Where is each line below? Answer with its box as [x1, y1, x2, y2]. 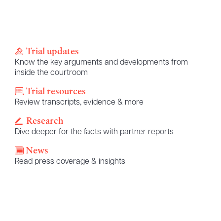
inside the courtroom [14, 69, 88, 77]
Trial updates [26, 45, 79, 57]
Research [26, 115, 64, 126]
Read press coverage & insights [14, 157, 125, 166]
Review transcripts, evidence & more [14, 98, 144, 107]
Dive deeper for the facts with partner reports [14, 128, 174, 136]
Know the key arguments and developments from [14, 58, 188, 67]
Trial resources [26, 85, 86, 97]
